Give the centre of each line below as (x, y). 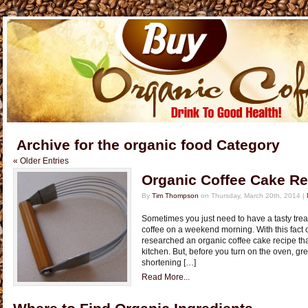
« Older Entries (41, 161)
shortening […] (169, 263)
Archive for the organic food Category (148, 145)
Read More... (166, 277)
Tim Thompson (175, 196)
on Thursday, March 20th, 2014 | (253, 196)
